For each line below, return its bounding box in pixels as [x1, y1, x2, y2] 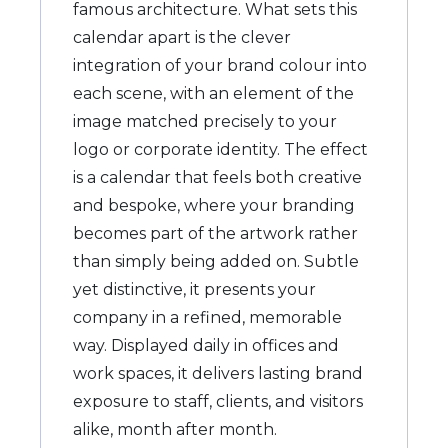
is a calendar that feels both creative [73, 167, 362, 187]
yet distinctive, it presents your [73, 279, 316, 299]
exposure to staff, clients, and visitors [73, 391, 363, 411]
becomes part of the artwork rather [73, 223, 358, 243]
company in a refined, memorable [73, 307, 342, 327]
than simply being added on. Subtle [73, 251, 359, 271]
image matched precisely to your [73, 111, 337, 131]
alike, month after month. [73, 419, 277, 439]
